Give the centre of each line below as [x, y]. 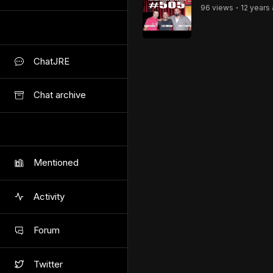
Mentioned [56, 163]
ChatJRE [51, 61]
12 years [255, 8]
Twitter [48, 264]
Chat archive [60, 95]
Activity [49, 196]
